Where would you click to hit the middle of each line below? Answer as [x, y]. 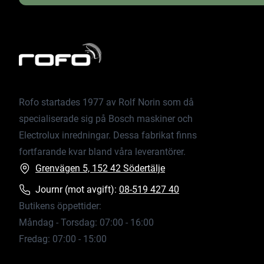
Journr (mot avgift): [77, 190]
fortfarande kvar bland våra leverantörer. [102, 152]
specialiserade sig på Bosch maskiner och [106, 119]
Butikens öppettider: [60, 206]
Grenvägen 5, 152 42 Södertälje [100, 169]
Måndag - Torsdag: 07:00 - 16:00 [86, 223]
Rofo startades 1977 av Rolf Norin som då [106, 103]
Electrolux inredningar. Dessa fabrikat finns [108, 136]
